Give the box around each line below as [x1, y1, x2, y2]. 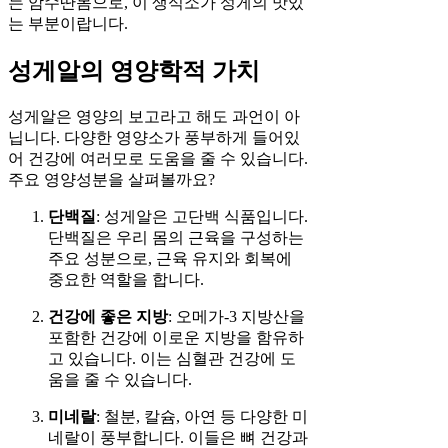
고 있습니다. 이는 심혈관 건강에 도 [48, 350, 296, 368]
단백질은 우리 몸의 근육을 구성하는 [48, 229, 304, 247]
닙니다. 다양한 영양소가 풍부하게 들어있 [8, 129, 300, 147]
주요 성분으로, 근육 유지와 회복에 [48, 250, 292, 268]
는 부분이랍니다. [8, 15, 128, 33]
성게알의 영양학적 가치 [8, 58, 260, 85]
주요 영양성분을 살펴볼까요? [8, 171, 215, 189]
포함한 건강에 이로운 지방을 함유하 [48, 329, 304, 347]
